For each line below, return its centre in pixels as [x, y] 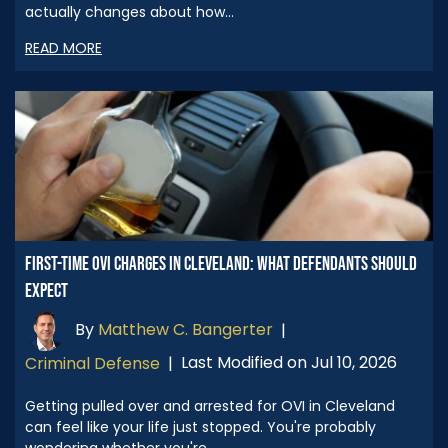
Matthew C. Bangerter [185, 330]
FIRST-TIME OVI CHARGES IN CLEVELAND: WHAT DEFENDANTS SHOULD [221, 264]
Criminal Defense [92, 363]
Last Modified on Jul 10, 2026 [289, 363]
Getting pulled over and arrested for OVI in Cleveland [210, 405]
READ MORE [63, 47]
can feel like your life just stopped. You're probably [200, 426]
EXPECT [46, 291]
